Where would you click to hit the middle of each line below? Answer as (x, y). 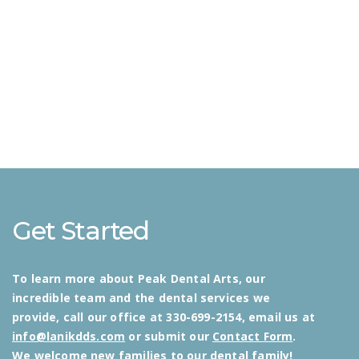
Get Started (81, 230)
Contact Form (253, 336)
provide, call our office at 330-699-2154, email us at (164, 317)
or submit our (169, 336)
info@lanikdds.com (69, 336)
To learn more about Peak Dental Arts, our (139, 278)
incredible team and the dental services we (141, 297)
